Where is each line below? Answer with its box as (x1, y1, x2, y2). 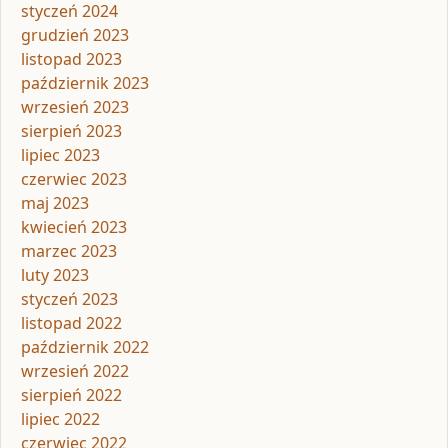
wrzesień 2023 (21, 96, 129, 119)
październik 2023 (21, 72, 149, 95)
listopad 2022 (21, 312, 122, 335)
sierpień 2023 (21, 120, 122, 143)
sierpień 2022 (21, 384, 122, 407)
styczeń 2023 (21, 288, 118, 311)
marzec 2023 (21, 240, 117, 263)
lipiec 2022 (21, 408, 100, 431)
